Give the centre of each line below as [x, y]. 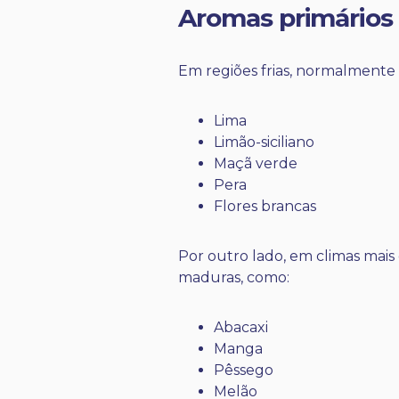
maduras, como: [234, 278]
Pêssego [244, 370]
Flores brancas [265, 207]
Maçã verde [256, 164]
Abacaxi [241, 328]
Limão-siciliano [264, 142]
